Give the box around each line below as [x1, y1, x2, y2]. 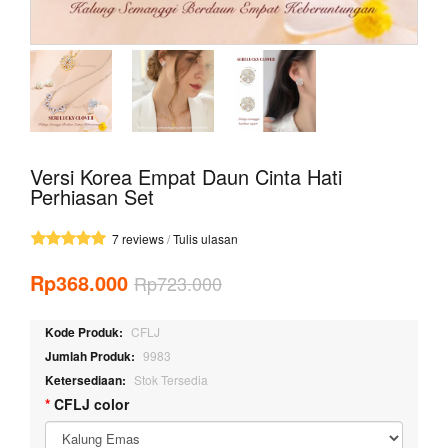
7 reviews [112, 230, 164, 247]
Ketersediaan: [45, 371, 126, 389]
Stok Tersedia [134, 371, 208, 388]
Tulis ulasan [173, 230, 238, 247]
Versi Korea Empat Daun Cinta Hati [30, 162, 342, 191]
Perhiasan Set [30, 182, 154, 211]
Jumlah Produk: [45, 347, 135, 365]
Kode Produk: [45, 323, 123, 341]
